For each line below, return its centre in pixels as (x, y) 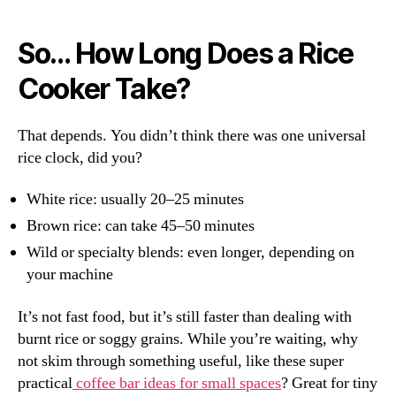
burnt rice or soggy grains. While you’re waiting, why (188, 339)
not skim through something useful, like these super (181, 361)
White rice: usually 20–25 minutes (135, 200)
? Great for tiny (329, 383)
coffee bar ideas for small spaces (177, 383)
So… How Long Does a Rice (186, 53)
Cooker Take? (104, 88)
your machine (70, 275)
